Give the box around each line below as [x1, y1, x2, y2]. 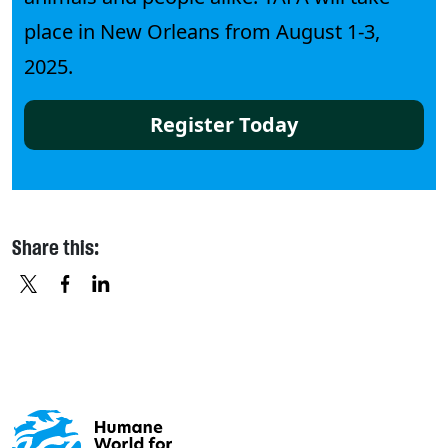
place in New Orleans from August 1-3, [24, 17, 380, 45]
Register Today [150, 110, 298, 138]
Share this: [12, 234, 99, 261]
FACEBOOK [121, 302, 225, 330]
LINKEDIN [157, 302, 249, 330]
